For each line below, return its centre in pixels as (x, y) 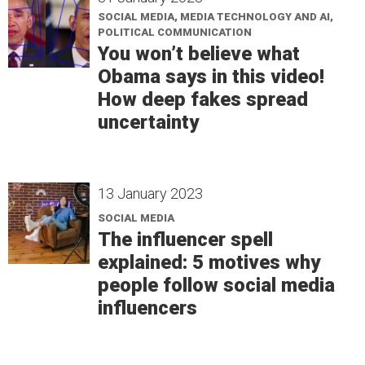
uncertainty (148, 122)
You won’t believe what (199, 54)
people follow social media (216, 285)
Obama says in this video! (211, 77)
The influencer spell (185, 240)
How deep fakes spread (203, 99)
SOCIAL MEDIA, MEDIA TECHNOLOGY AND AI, (215, 17)
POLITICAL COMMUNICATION (175, 32)
